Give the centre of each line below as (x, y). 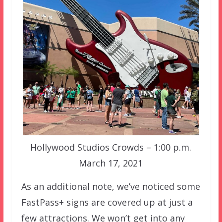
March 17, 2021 (111, 163)
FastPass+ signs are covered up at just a (107, 202)
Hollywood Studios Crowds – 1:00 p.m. (111, 147)
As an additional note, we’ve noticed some (111, 187)
